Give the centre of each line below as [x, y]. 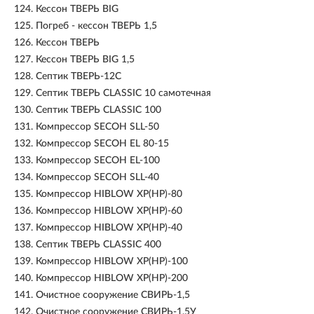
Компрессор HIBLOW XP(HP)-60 [109, 211]
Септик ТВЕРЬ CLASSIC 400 [98, 245]
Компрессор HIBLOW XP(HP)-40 [109, 228]
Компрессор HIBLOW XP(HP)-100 [112, 261]
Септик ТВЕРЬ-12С [78, 76]
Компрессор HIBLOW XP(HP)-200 [112, 278]
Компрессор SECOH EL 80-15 [102, 144]
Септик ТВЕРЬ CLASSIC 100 [98, 110]
